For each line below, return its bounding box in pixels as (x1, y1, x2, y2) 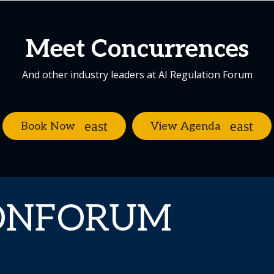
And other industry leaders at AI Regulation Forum (21, 68, 253, 81)
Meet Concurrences (25, 35, 249, 64)
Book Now (21, 119, 75, 133)
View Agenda (150, 119, 221, 133)
